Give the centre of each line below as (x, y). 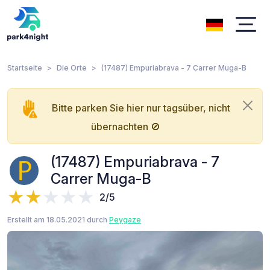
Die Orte (72, 68)
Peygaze (125, 219)
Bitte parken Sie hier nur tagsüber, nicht (141, 108)
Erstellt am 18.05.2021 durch (58, 219)
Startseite (25, 68)
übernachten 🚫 (125, 126)
